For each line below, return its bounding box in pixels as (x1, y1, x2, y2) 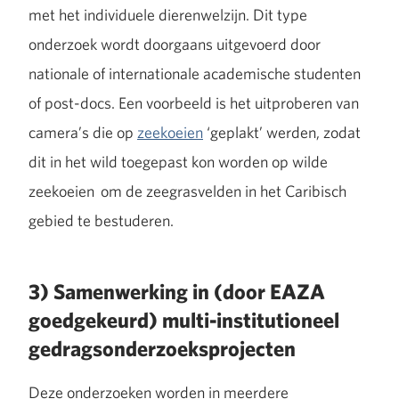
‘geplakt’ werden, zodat (203, 121, 361, 142)
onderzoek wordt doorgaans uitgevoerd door (28, 33, 321, 54)
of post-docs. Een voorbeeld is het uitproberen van (28, 92, 359, 113)
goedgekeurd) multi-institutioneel (28, 305, 339, 334)
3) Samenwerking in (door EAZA (28, 277, 325, 305)
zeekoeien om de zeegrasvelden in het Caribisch (28, 180, 346, 201)
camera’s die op (28, 121, 137, 142)
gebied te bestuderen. (28, 209, 174, 231)
